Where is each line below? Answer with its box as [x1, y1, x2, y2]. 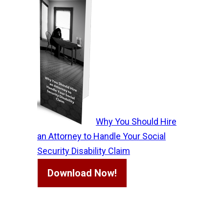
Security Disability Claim [37, 146, 130, 156]
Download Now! [47, 167, 117, 179]
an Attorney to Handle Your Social [37, 131, 166, 141]
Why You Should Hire [96, 116, 176, 127]
